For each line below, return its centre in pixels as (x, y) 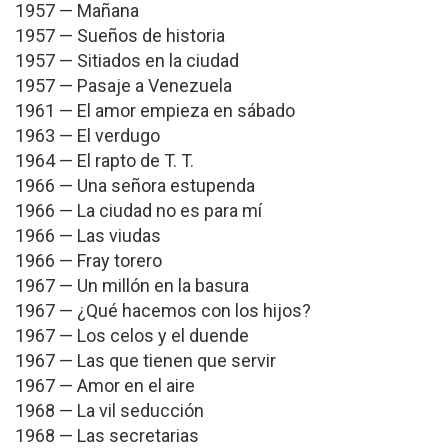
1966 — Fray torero (88, 260)
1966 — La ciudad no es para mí (138, 210)
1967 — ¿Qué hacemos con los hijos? (163, 310)
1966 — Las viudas (88, 235)
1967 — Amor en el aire (105, 385)
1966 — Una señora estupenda (135, 185)
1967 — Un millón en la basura (132, 285)
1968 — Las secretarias (107, 435)
